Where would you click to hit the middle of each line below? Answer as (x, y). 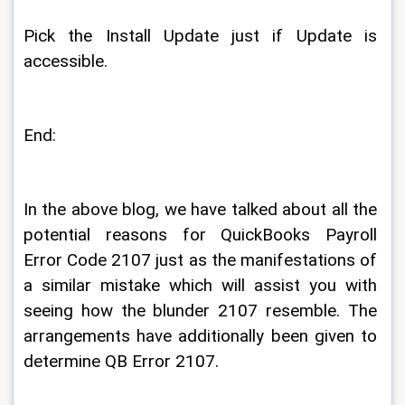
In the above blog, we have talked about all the (202, 210)
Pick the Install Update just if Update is (202, 36)
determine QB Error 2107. (123, 362)
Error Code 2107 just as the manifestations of (202, 260)
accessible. (68, 61)
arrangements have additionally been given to (202, 336)
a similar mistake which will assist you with (202, 286)
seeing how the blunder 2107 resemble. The (202, 311)
